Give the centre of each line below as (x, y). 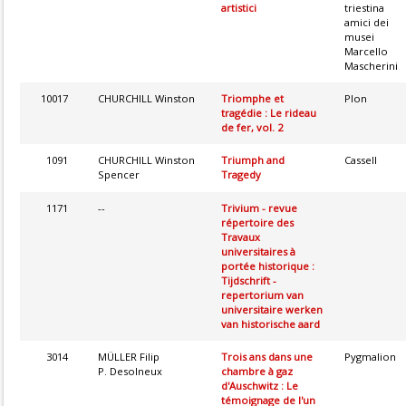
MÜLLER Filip (129, 356)
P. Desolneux (130, 371)
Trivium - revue (259, 208)
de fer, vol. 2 (252, 127)
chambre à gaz (257, 371)
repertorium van (262, 295)
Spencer (119, 174)
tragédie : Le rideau (269, 112)
